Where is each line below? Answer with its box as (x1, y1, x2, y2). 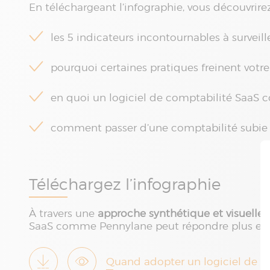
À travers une (29, 207, 98, 219)
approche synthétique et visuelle (98, 207, 263, 219)
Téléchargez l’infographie (29, 175, 221, 193)
